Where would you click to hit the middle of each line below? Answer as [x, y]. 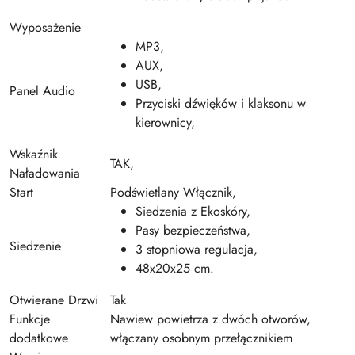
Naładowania [45, 173]
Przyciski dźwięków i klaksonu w [221, 103]
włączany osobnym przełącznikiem [201, 338]
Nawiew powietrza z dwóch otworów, [210, 319]
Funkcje [30, 319]
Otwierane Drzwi [54, 300]
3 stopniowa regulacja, [197, 249]
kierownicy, [165, 122]
